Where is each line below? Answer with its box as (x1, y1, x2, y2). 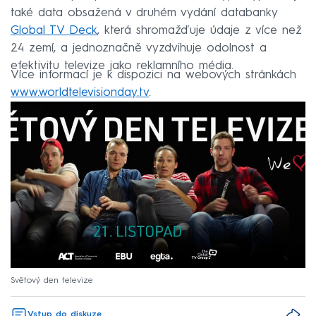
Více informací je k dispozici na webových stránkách (11, 69, 296, 82)
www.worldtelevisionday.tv (11, 87, 149, 99)
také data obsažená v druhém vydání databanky (11, 7, 277, 20)
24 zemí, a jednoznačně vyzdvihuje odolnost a (11, 42, 267, 55)
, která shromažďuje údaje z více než (97, 25, 302, 37)
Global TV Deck (11, 25, 97, 37)
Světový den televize (11, 276, 93, 285)
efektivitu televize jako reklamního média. (11, 60, 233, 73)
